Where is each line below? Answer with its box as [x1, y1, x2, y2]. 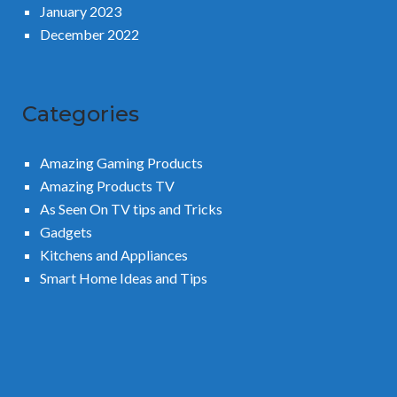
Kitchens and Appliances [40, 245, 188, 263]
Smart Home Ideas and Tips [40, 269, 207, 286]
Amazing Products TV [40, 176, 175, 194]
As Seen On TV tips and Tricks [40, 199, 222, 217]
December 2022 [40, 25, 139, 43]
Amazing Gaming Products [40, 153, 203, 171]
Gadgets [40, 222, 92, 240]
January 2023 [40, 2, 121, 19]
